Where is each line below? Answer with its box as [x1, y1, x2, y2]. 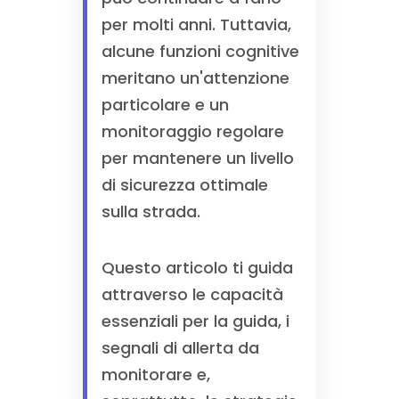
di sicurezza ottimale [101, 174, 268, 196]
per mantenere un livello [101, 147, 294, 169]
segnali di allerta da [101, 337, 259, 359]
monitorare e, [101, 363, 210, 386]
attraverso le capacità [101, 283, 283, 305]
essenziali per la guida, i [101, 310, 289, 332]
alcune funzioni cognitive [101, 40, 299, 62]
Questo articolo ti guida [101, 256, 293, 279]
